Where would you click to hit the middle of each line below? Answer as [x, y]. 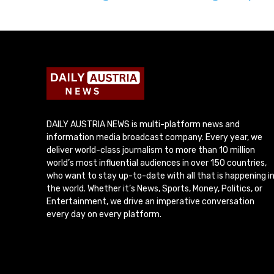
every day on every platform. [104, 215]
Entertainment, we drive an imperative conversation [150, 202]
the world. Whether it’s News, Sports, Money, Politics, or [154, 189]
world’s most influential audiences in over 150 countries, [157, 163]
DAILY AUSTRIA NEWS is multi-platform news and [143, 125]
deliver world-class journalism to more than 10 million [151, 150]
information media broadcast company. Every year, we [154, 138]
